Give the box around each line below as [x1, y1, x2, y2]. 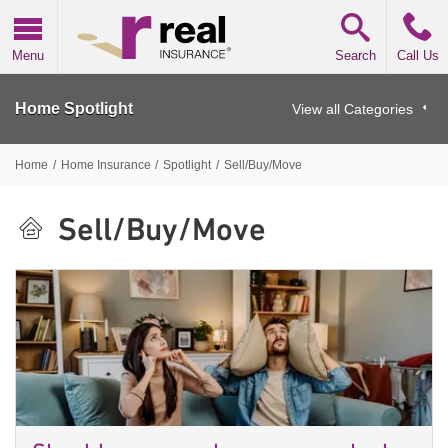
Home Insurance [60, 157, 151, 172]
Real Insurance [56, 2, 165, 19]
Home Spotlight [15, 99, 133, 117]
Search [335, 48, 377, 64]
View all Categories [292, 100, 413, 117]
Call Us [396, 48, 439, 64]
